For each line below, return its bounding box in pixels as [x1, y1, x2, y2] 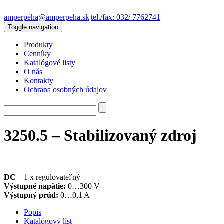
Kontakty [24, 76, 53, 85]
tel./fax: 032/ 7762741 [91, 13, 160, 21]
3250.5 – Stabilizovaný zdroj [4, 126, 197, 145]
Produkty [24, 40, 53, 49]
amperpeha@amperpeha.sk [4, 13, 89, 21]
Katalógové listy [24, 58, 75, 67]
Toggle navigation [8, 23, 58, 31]
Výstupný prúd [4, 190, 56, 199]
